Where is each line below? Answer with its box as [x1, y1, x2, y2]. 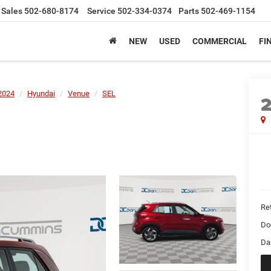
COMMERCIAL [192, 36, 247, 47]
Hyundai [27, 89, 55, 98]
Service [87, 6, 116, 16]
